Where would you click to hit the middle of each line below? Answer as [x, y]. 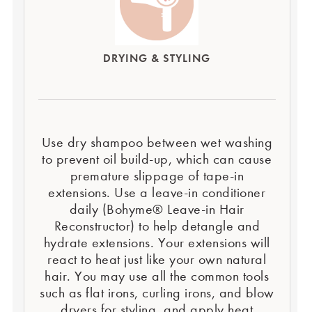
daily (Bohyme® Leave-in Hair [157, 209]
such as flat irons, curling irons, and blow [157, 292]
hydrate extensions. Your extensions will [157, 242]
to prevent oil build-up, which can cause [157, 159]
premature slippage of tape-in [157, 175]
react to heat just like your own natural [157, 259]
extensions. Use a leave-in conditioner [157, 192]
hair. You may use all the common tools [157, 276]
